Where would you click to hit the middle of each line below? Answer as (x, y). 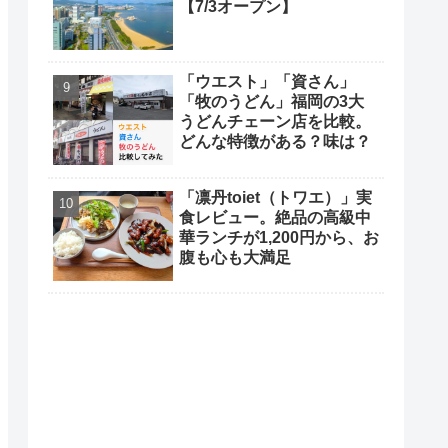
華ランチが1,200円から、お (279, 237)
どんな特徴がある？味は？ (275, 142)
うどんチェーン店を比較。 (275, 122)
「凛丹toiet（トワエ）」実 (275, 197)
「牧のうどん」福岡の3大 (271, 102)
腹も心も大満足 (235, 257)
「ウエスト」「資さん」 (267, 82)
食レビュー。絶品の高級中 (275, 217)
